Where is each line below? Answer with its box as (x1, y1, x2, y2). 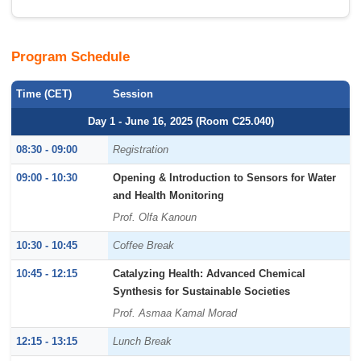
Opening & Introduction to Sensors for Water (113, 172, 337, 185)
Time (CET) (16, 89, 73, 101)
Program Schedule (11, 49, 130, 65)
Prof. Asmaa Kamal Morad (113, 308, 238, 320)
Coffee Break (113, 240, 175, 252)
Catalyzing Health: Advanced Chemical (113, 268, 306, 280)
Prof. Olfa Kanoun (113, 212, 197, 224)
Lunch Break (113, 336, 172, 348)
